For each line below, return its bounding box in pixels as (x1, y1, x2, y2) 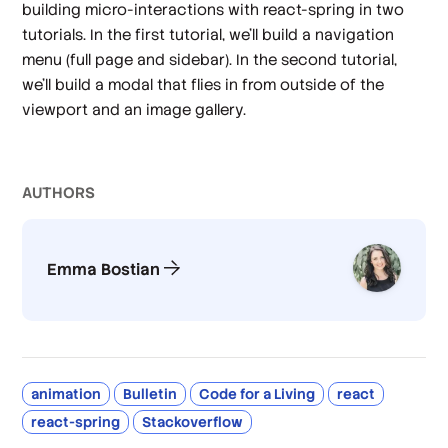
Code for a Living (199, 384, 316, 403)
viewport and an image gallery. (22, 99, 247, 119)
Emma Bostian (47, 258, 161, 280)
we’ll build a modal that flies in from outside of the (22, 74, 385, 94)
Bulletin (123, 384, 178, 403)
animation (31, 384, 102, 403)
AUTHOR (22, 182, 86, 202)
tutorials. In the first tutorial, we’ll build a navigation (22, 24, 395, 44)
